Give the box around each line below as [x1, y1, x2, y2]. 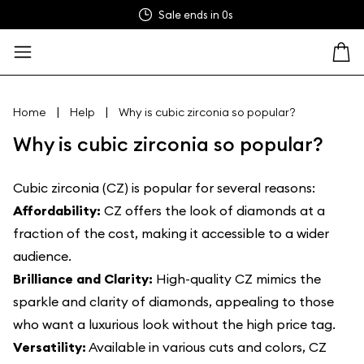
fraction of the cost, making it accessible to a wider [13, 225, 329, 241]
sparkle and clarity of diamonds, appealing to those [13, 293, 334, 310]
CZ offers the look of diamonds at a [101, 202, 325, 219]
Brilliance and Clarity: [13, 271, 153, 287]
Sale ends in [158, 7, 219, 21]
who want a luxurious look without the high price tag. [13, 316, 336, 332]
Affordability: [13, 202, 101, 219]
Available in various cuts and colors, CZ [86, 339, 327, 355]
